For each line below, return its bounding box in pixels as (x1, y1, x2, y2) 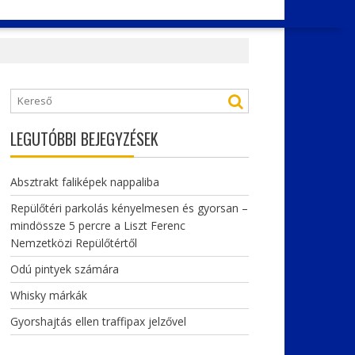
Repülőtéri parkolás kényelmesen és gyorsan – (10, 200, 248, 216)
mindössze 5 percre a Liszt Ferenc (10, 218, 185, 233)
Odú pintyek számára (10, 261, 119, 277)
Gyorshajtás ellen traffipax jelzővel (10, 314, 186, 329)
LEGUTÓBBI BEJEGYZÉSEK (10, 127, 158, 151)
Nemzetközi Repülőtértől (10, 235, 137, 250)
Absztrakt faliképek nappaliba (10, 174, 159, 189)
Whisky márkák (10, 288, 87, 303)
